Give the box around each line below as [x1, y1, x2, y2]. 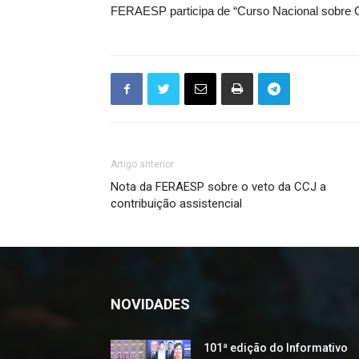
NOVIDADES [111, 296, 190, 313]
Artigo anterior [111, 159, 174, 170]
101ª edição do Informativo [204, 341, 348, 354]
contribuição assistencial [111, 196, 242, 211]
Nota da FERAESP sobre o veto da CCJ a [111, 179, 326, 194]
